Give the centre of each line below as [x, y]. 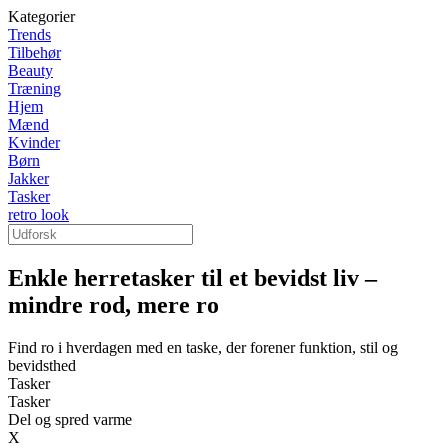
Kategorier [41, 16]
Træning [34, 88]
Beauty [30, 70]
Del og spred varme [70, 419]
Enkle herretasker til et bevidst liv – [192, 277]
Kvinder [34, 142]
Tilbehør [34, 52]
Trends [29, 34]
